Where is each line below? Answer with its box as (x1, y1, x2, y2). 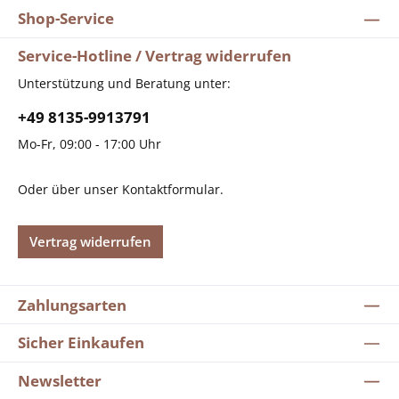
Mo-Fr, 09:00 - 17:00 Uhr (18, 135, 161, 153)
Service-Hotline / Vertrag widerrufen (18, 45, 291, 67)
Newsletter (18, 370, 102, 391)
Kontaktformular (122, 181, 220, 199)
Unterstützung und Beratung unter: (18, 74, 231, 92)
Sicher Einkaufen (18, 332, 144, 354)
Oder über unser (18, 181, 122, 199)
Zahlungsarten (18, 294, 126, 315)
